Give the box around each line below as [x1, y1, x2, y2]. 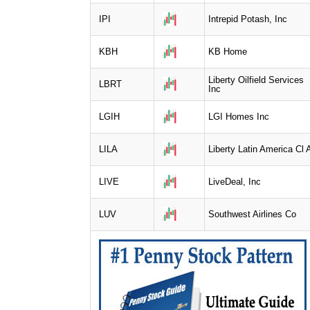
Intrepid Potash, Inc [208, 13, 287, 24]
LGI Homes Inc [208, 111, 269, 122]
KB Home [208, 46, 247, 57]
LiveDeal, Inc [208, 176, 261, 187]
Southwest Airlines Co [208, 208, 296, 219]
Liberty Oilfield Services [208, 74, 304, 85]
